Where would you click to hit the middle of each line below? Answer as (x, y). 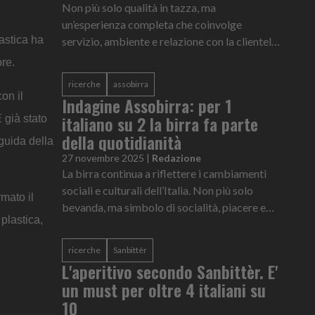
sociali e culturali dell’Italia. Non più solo (157, 190)
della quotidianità (122, 142)
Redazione (176, 157)
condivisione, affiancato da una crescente (160, 224)
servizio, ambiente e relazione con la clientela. (171, 41)
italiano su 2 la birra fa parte (160, 123)
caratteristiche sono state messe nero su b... (166, 75)
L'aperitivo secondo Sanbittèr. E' (170, 271)
